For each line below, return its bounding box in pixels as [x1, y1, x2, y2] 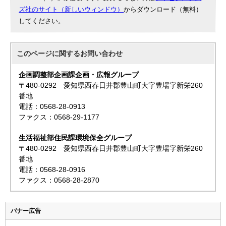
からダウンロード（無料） [124, 5, 203, 13]
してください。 [19, 17, 65, 25]
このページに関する [17, 49, 81, 58]
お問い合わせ [80, 49, 123, 58]
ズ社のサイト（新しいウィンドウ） [19, 5, 124, 13]
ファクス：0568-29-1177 [19, 113, 100, 121]
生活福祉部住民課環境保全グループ [19, 134, 132, 142]
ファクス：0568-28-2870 [19, 176, 100, 184]
